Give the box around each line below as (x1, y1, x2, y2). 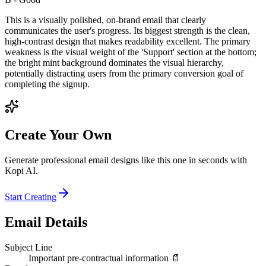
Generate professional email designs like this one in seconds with (5, 155, 247, 166)
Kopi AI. (5, 166, 38, 176)
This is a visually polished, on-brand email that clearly (5, 14, 206, 25)
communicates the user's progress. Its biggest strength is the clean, (5, 25, 250, 36)
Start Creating (5, 192, 56, 202)
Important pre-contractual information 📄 (28, 253, 180, 264)
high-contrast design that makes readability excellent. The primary (5, 36, 251, 46)
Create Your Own (5, 127, 112, 143)
